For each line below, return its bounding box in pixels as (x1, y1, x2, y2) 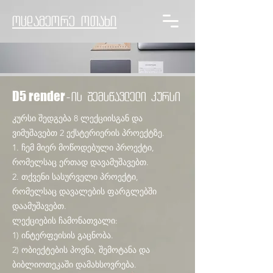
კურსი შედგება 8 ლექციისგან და (12, 113, 143, 124)
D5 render (12, 88, 65, 104)
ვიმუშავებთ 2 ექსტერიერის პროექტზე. (12, 127, 165, 138)
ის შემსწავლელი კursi (71, 91, 180, 102)
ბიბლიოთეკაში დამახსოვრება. (12, 259, 136, 270)
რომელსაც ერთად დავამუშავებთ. (12, 157, 149, 168)
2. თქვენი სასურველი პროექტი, (12, 171, 138, 182)
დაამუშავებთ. (12, 200, 66, 211)
